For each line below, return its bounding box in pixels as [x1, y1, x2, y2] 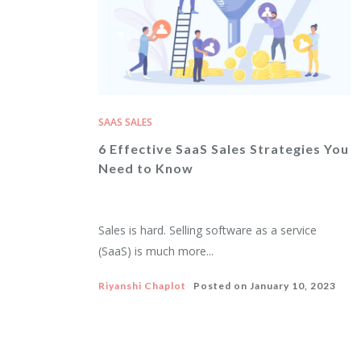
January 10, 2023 [250, 280, 336, 292]
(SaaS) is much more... [98, 243, 214, 259]
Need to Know [98, 160, 193, 176]
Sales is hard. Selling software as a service [98, 222, 317, 238]
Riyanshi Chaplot [98, 280, 186, 292]
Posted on [186, 280, 250, 292]
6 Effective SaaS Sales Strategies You [98, 141, 349, 156]
